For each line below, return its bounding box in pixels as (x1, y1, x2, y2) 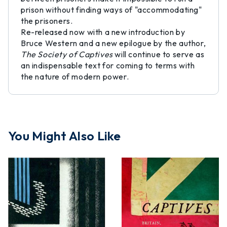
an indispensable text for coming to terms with (21, 60, 195, 70)
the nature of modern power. (21, 71, 129, 82)
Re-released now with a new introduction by (21, 27, 185, 37)
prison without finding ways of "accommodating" (21, 5, 202, 15)
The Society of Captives (21, 49, 113, 59)
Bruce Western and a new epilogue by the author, (21, 38, 206, 48)
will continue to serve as (112, 49, 205, 59)
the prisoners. (21, 16, 73, 26)
